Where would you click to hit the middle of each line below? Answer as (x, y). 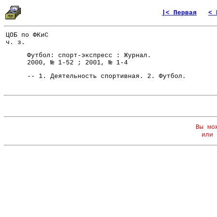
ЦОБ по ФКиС (27, 35)
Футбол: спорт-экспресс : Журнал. (81, 56)
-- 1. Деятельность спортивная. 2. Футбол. (99, 77)
